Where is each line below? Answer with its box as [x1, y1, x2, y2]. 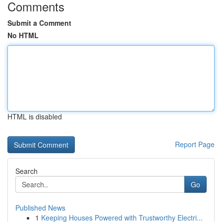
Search [15, 166, 38, 176]
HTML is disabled [7, 111, 62, 121]
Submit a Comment [7, 18, 71, 28]
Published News [15, 203, 65, 213]
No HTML [7, 30, 39, 40]
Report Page [175, 139, 215, 149]
